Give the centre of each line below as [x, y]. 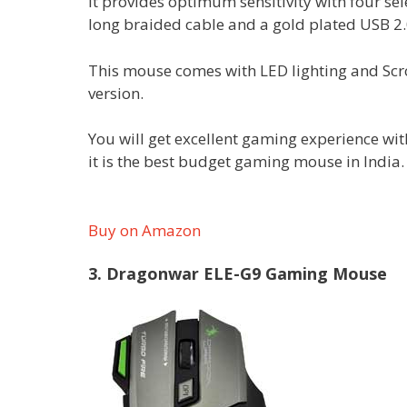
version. [116, 93]
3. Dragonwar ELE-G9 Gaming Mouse [238, 274]
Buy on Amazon [144, 230]
